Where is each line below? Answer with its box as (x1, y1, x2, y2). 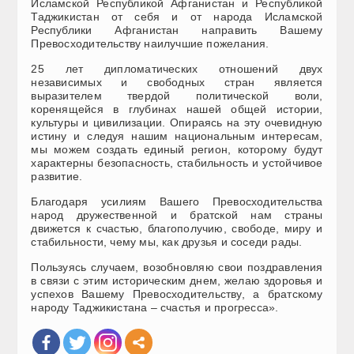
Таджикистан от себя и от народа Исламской (31, 9, 323, 23)
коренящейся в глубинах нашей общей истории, (31, 102, 323, 115)
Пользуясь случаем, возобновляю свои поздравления (31, 260, 323, 273)
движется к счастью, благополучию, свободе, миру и (31, 221, 323, 235)
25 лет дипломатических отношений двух (31, 62, 323, 75)
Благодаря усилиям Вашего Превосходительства (31, 194, 323, 208)
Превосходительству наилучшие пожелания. (31, 36, 269, 50)
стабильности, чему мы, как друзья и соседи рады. (31, 235, 303, 248)
